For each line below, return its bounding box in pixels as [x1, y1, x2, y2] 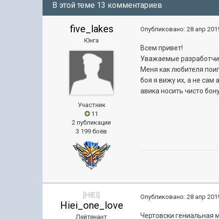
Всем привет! [140, 44, 183, 52]
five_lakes [69, 22, 113, 35]
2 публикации [72, 118, 111, 126]
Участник [77, 101, 106, 109]
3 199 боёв [76, 127, 108, 135]
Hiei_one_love [60, 199, 123, 211]
